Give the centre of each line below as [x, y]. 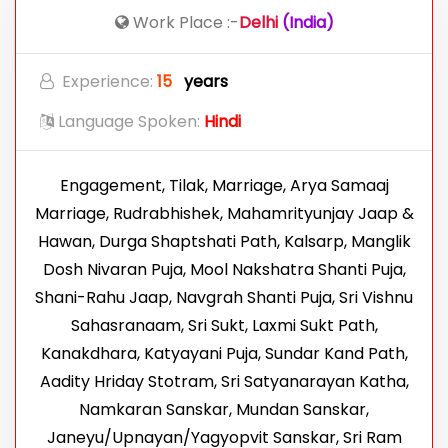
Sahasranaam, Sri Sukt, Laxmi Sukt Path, [224, 325]
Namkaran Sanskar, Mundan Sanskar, [224, 409]
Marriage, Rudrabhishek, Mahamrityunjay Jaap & [224, 213]
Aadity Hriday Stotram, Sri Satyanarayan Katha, [224, 381]
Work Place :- [183, 22]
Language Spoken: [129, 121]
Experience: [109, 81]
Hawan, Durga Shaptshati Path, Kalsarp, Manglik [224, 241]
